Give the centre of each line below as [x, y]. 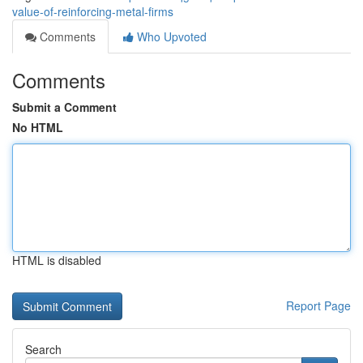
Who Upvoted [170, 36]
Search [43, 349]
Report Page [318, 305]
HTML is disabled [57, 260]
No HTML [38, 127]
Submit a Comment [64, 107]
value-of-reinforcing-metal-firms [93, 11]
